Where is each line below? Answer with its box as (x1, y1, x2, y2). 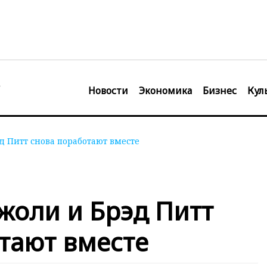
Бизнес (203, 84, 237, 97)
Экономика (139, 84, 192, 97)
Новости (88, 84, 128, 97)
